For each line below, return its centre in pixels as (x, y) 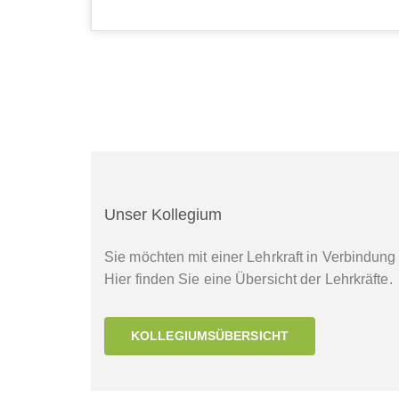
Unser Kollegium (163, 214)
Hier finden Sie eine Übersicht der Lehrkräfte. (248, 280)
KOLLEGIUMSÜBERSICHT (210, 335)
